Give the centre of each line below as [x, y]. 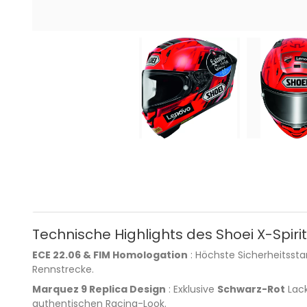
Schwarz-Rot [251, 289]
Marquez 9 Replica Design [99, 289]
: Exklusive [192, 289]
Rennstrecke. [63, 269]
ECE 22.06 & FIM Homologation [110, 255]
